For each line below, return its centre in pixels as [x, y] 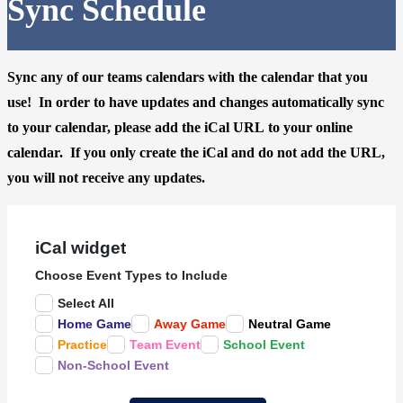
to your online [309, 128]
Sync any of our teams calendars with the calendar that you [188, 77]
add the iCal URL [210, 128]
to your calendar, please [81, 128]
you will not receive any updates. [106, 178]
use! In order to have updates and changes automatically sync [196, 103]
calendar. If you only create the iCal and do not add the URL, [196, 153]
